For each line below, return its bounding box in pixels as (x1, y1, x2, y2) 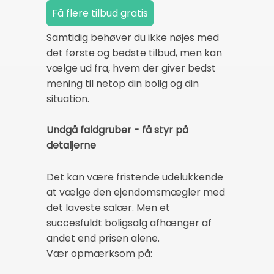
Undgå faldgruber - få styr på (46, 123, 188, 138)
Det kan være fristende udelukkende (46, 169, 223, 184)
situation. (46, 92, 89, 106)
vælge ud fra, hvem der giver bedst (46, 61, 216, 76)
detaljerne (46, 138, 96, 153)
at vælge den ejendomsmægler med (46, 185, 225, 199)
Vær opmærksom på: (46, 246, 152, 261)
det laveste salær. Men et (46, 200, 170, 215)
